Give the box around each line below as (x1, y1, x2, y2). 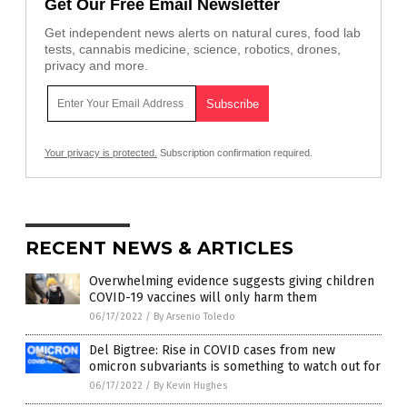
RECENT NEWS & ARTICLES (25, 237, 293, 260)
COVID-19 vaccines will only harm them (89, 290, 317, 306)
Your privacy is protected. (45, 147, 157, 159)
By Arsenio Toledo (154, 311, 235, 323)
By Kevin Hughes (154, 380, 227, 392)
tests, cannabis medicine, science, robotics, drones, (45, 42, 341, 57)
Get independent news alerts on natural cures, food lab (45, 25, 361, 41)
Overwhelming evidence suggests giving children (89, 273, 374, 290)
